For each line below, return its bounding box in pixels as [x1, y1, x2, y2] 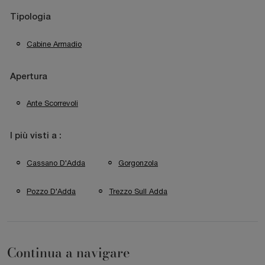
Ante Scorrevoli [27, 99, 78, 108]
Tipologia [10, 12, 51, 21]
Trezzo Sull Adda [109, 187, 167, 196]
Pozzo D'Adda [27, 187, 76, 196]
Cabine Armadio [27, 39, 82, 49]
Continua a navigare [7, 243, 130, 263]
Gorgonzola [118, 158, 158, 167]
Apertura [10, 72, 47, 81]
